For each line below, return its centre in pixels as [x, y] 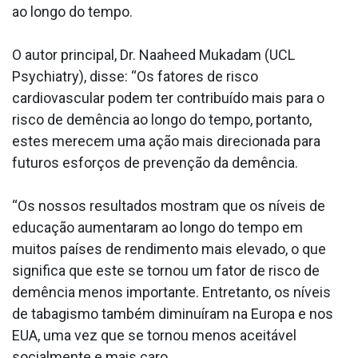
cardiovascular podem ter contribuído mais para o [168, 98]
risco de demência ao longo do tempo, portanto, [162, 120]
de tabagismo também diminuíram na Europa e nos [173, 314]
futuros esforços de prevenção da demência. [155, 163]
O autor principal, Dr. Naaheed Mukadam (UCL [153, 55]
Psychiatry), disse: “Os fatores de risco [135, 77]
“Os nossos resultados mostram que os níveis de [169, 206]
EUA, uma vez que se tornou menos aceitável [154, 336]
